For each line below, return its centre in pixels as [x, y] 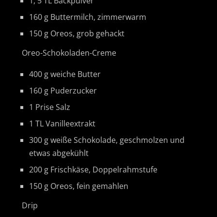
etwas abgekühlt [59, 153]
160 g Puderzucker [63, 90]
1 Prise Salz [50, 107]
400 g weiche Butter [65, 74]
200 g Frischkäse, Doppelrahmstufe [93, 169]
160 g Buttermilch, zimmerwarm [88, 17]
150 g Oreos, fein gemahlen [79, 186]
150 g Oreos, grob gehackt [78, 33]
